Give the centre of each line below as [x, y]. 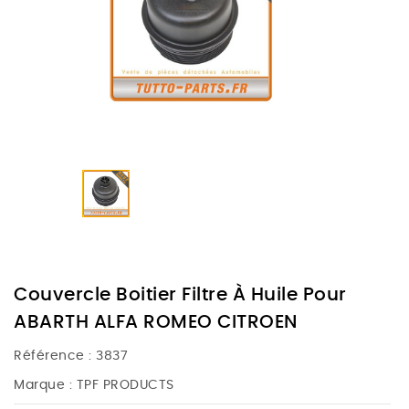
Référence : [53, 357]
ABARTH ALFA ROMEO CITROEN [156, 323]
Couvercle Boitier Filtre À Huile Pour [180, 295]
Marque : [43, 386]
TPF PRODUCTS [125, 386]
